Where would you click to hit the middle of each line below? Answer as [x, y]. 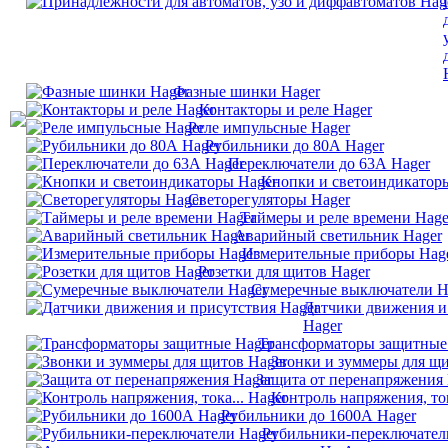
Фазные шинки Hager [246, 91]
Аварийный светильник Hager [338, 235]
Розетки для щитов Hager [284, 271]
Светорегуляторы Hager [269, 199]
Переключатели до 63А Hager [329, 163]
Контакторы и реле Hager [285, 109]
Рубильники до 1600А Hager [318, 415]
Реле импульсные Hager [269, 127]
